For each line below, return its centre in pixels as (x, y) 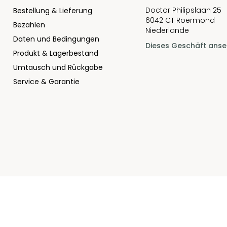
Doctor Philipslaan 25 (183, 10)
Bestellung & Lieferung (52, 11)
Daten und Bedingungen (56, 39)
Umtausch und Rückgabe (58, 67)
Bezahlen (29, 25)
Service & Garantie (46, 82)
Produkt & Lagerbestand (55, 53)
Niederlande (167, 30)
